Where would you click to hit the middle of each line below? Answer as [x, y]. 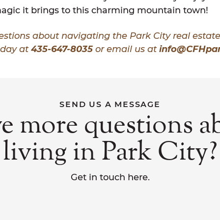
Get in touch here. [110, 177]
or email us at [126, 49]
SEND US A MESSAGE [110, 104]
